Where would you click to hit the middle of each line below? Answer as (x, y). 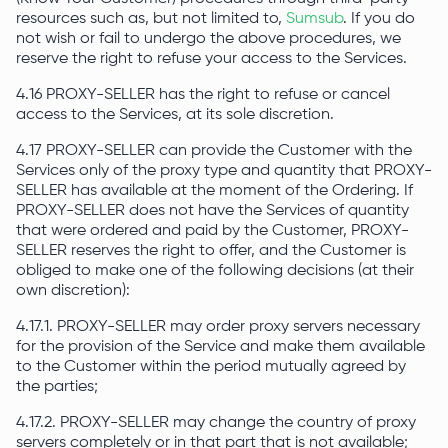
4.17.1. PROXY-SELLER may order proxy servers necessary (218, 327)
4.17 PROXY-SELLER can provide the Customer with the (214, 151)
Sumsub (314, 19)
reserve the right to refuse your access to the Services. (211, 59)
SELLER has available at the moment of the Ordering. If (214, 191)
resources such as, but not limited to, (151, 19)
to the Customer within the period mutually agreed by (211, 367)
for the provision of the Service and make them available (220, 347)
